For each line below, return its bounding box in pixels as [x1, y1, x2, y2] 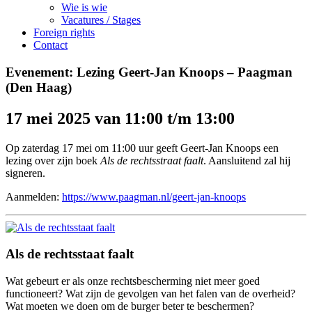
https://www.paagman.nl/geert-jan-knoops [62, 190, 246, 203]
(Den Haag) [6, 79, 72, 95]
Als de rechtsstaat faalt [6, 247, 134, 262]
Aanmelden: [6, 190, 62, 203]
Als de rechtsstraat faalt [100, 154, 203, 166]
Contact [33, 39, 68, 51]
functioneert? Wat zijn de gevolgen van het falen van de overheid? [6, 287, 295, 299]
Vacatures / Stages [61, 14, 141, 26]
